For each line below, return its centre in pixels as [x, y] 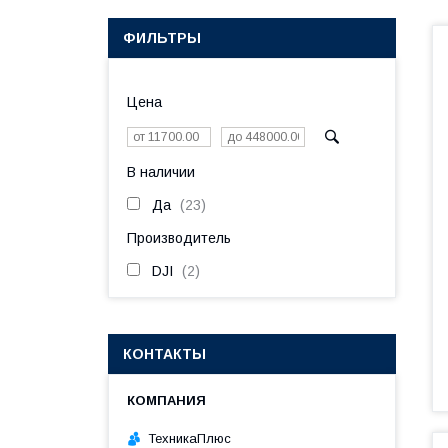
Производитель [179, 238]
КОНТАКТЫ [164, 354]
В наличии [161, 172]
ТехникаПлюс [189, 438]
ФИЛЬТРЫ [162, 38]
